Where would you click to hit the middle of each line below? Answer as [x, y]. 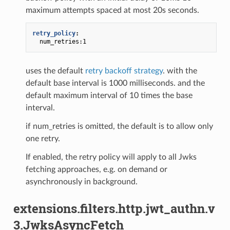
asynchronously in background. [81, 181]
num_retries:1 [63, 41]
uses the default [55, 71]
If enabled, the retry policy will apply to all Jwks [111, 157]
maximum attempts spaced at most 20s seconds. [112, 10]
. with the [180, 71]
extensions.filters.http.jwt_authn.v [114, 208]
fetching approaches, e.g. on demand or [96, 169]
